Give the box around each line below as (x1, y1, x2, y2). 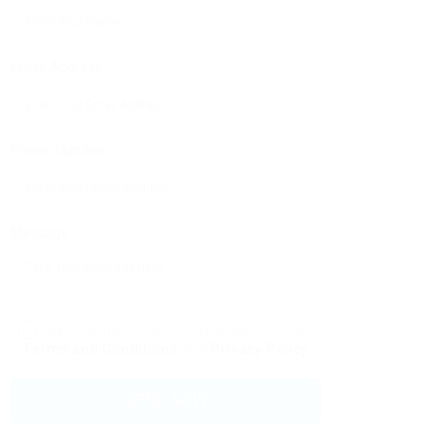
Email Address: (11, 59, 105, 75)
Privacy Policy (211, 341, 309, 358)
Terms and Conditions (23, 341, 178, 358)
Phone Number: (11, 142, 109, 158)
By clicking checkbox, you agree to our (42, 321, 315, 337)
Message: (11, 225, 72, 241)
